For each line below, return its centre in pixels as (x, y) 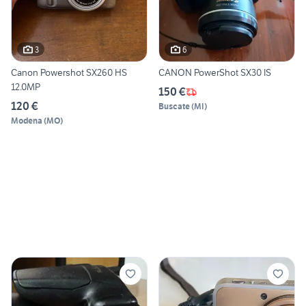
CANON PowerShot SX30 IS (256, 73)
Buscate (174, 107)
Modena (27, 121)
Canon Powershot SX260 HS (69, 73)
